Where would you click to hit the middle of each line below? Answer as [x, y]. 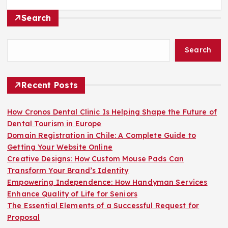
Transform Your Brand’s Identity [68, 170]
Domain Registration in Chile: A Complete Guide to [102, 135]
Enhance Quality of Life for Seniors [73, 194]
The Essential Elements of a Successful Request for [103, 205]
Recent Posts [50, 85]
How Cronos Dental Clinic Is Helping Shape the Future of [112, 112]
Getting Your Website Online [60, 147]
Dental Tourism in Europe [54, 123]
